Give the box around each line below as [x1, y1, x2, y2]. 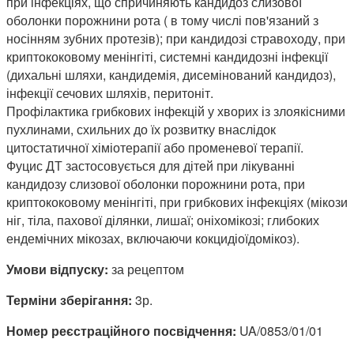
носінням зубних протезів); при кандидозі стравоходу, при [6, 28, 345, 47]
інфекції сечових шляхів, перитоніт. [6, 83, 213, 102]
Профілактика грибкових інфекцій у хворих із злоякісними [6, 101, 345, 120]
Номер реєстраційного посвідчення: [6, 321, 236, 340]
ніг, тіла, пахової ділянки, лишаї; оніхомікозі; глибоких [6, 210, 319, 229]
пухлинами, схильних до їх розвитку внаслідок [6, 119, 276, 138]
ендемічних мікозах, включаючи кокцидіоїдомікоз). [6, 228, 299, 247]
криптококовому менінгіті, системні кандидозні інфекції [6, 47, 328, 66]
